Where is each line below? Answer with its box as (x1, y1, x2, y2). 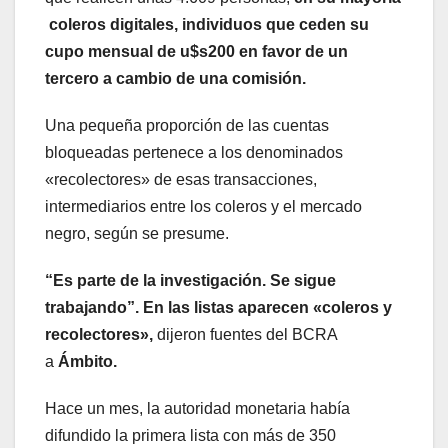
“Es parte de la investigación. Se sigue (45, 271, 336, 289)
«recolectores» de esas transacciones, (45, 170, 317, 188)
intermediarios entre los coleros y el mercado (45, 197, 362, 215)
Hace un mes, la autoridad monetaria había (45, 399, 350, 417)
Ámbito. (58, 352, 117, 370)
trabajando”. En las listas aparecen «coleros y (45, 298, 392, 316)
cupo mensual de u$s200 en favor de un (45, 42, 348, 60)
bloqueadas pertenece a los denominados (45, 143, 343, 161)
